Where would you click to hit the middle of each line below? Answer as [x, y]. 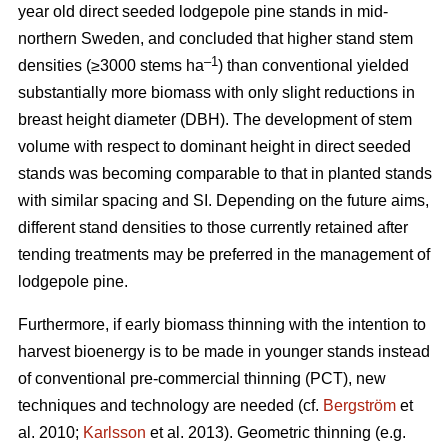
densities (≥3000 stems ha [111, 66]
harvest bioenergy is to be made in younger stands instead [224, 352]
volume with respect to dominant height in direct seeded [214, 147]
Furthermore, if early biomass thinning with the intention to [222, 325]
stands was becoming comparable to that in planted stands [225, 174]
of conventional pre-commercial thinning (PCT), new [202, 379]
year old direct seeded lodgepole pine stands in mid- [203, 12]
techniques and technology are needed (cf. [170, 406]
